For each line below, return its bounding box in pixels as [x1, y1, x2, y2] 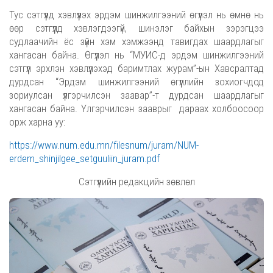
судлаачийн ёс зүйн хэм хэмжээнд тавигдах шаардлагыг [9, 35, 264, 48]
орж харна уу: [9, 116, 65, 128]
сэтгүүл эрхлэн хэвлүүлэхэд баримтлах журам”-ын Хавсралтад [9, 62, 264, 74]
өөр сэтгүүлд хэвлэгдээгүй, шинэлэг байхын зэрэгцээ [9, 22, 264, 34]
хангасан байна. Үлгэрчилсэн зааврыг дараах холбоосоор [9, 102, 264, 115]
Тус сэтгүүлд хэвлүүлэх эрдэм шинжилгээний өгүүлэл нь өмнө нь [9, 9, 264, 21]
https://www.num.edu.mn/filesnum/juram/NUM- [9, 139, 199, 151]
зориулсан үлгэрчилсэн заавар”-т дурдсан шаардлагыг [9, 89, 264, 101]
